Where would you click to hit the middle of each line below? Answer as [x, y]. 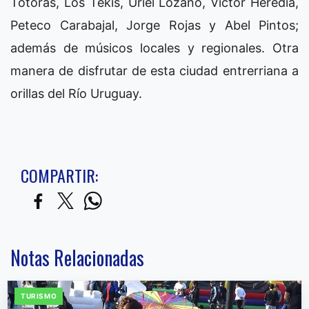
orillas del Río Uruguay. [76, 93]
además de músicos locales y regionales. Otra [154, 48]
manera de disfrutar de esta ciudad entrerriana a [154, 70]
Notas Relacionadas [77, 257]
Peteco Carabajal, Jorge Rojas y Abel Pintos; [154, 25]
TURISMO [39, 296]
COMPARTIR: [59, 175]
